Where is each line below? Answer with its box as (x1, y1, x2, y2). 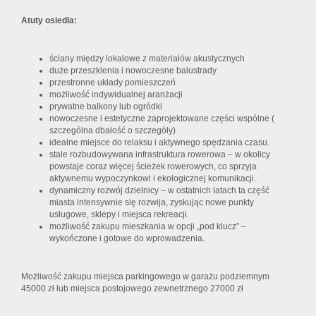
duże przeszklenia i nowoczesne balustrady (49, 66, 217, 76)
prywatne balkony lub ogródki (49, 102, 162, 112)
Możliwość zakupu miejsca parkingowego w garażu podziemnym (21, 272, 269, 282)
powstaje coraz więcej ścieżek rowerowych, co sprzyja (49, 162, 257, 172)
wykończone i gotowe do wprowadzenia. (49, 233, 205, 244)
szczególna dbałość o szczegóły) (49, 126, 178, 136)
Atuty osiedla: (21, 16, 77, 26)
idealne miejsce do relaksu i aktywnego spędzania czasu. (49, 138, 269, 148)
